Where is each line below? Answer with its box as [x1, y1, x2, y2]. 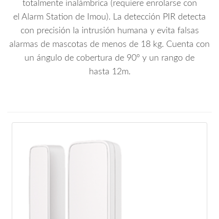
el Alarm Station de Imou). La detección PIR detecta [13, 12, 206, 22]
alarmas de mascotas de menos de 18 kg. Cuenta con [9, 40, 210, 49]
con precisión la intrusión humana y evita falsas [20, 26, 199, 35]
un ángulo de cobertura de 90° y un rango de [24, 53, 195, 63]
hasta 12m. [88, 67, 131, 76]
